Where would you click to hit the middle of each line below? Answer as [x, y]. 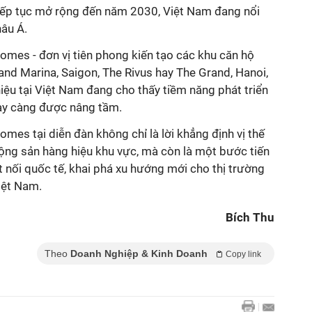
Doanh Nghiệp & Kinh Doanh [139, 253]
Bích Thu [250, 217]
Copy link [243, 254]
